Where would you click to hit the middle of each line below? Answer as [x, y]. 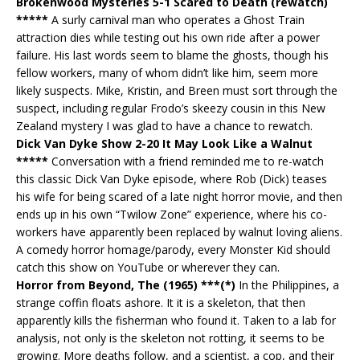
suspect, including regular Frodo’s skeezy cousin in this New [171, 108]
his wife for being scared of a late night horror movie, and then [179, 196]
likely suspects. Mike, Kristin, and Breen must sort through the [177, 90]
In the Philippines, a [287, 284]
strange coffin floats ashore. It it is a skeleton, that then [161, 302]
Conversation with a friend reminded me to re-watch [186, 161]
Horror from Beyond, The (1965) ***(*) [126, 284]
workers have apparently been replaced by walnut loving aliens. [179, 231]
